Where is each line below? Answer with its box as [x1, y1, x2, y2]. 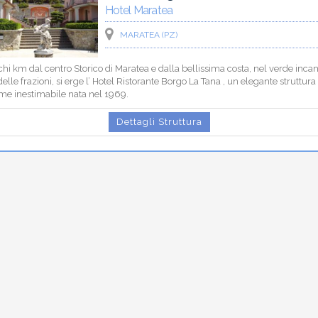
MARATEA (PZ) [119, 29, 177, 40]
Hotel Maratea [104, 3, 173, 17]
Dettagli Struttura [116, 116, 202, 127]
